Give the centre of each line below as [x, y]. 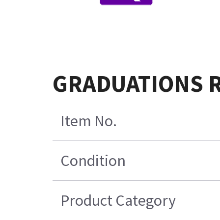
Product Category [118, 200]
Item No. [88, 121]
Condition [93, 160]
